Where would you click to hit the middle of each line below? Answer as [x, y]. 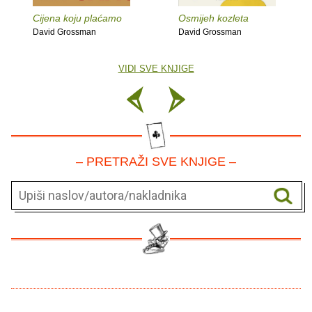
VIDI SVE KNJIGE [156, 69]
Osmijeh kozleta [213, 18]
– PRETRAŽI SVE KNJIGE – [156, 162]
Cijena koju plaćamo [77, 18]
